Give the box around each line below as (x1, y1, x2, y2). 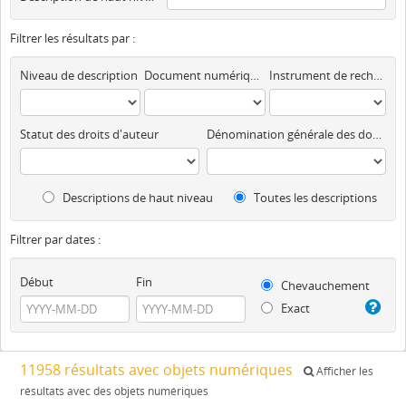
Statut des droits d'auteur (20, 125, 159, 142)
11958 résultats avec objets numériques (20, 359, 296, 380)
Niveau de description (20, 66, 138, 83)
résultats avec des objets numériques (20, 382, 208, 399)
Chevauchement (278, 276, 371, 294)
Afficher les (314, 362, 373, 379)
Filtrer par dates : (10, 230, 101, 247)
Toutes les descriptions (251, 188, 377, 206)
